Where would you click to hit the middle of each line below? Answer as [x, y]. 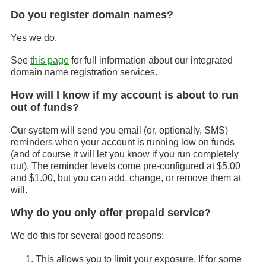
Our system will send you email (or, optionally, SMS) [119, 130]
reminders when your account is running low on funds [123, 142]
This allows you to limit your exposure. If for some [139, 259]
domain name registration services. [84, 72]
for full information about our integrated [151, 60]
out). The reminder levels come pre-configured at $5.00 [126, 166]
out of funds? [45, 107]
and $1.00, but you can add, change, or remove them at [126, 178]
